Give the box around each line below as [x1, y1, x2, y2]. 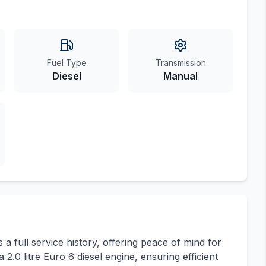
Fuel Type [46, 58, 87, 68]
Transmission [155, 58, 206, 68]
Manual [163, 70, 198, 83]
